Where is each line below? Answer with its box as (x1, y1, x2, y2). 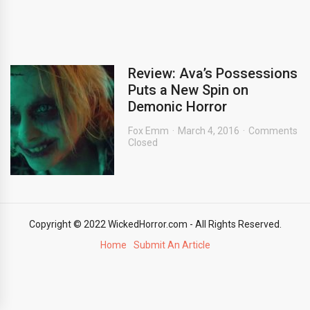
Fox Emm (128, 125, 169, 136)
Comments (248, 125, 298, 136)
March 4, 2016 (178, 125, 239, 136)
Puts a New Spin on (128, 82, 248, 98)
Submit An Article (133, 239, 210, 250)
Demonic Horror (128, 98, 227, 115)
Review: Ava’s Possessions (128, 65, 298, 82)
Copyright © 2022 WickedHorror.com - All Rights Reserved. (28, 219, 282, 230)
